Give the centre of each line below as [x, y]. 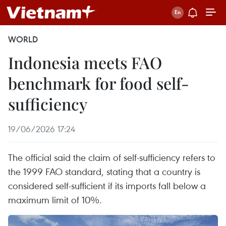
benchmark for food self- [99, 83]
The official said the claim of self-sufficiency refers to [112, 157]
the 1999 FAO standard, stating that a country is [104, 171]
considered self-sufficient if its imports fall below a [107, 185]
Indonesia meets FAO [85, 62]
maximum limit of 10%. [55, 200]
